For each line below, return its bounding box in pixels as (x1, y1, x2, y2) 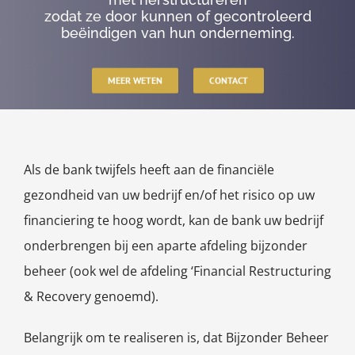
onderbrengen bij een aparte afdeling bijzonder (23, 236, 307, 254)
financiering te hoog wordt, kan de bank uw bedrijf (23, 211, 323, 229)
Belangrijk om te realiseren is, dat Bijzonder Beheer (23, 328, 329, 346)
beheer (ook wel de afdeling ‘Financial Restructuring (23, 261, 331, 280)
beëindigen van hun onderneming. (60, 24, 295, 41)
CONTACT (208, 74, 248, 86)
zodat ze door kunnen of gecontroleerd (44, 7, 311, 25)
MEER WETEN (107, 74, 162, 86)
